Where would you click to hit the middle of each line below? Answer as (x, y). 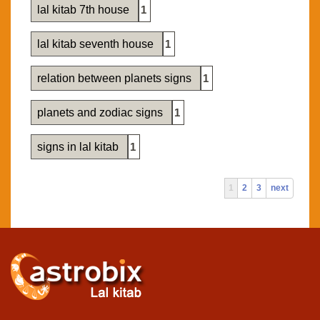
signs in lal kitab (79, 147)
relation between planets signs (116, 79)
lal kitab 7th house (85, 10)
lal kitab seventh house (97, 44)
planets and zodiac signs (101, 113)
